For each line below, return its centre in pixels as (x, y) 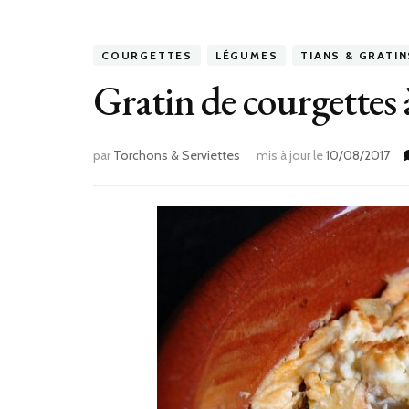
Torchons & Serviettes (177, 156)
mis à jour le (291, 156)
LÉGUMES (246, 56)
